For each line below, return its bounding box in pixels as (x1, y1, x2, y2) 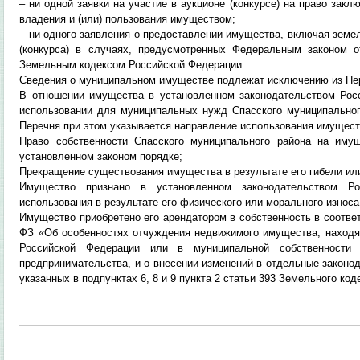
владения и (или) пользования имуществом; (19, 13, 236, 25)
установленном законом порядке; (19, 150, 183, 162)
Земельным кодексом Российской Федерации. (19, 59, 246, 71)
